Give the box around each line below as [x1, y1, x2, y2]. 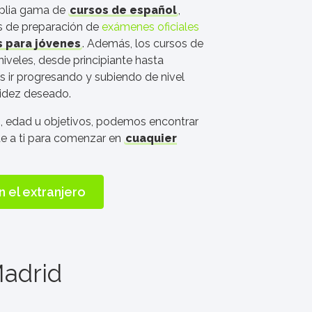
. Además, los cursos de [82, 37, 203, 50]
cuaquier [125, 132, 177, 145]
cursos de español [70, 3, 177, 17]
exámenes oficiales [102, 20, 199, 33]
